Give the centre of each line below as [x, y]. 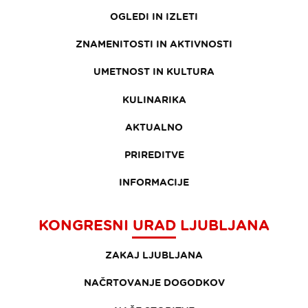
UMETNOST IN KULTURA [154, 71]
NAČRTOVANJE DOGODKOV [154, 283]
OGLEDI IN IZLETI [154, 16]
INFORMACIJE [154, 182]
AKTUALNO [154, 126]
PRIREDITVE [154, 154]
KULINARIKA [154, 99]
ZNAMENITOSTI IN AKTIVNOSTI [154, 44]
